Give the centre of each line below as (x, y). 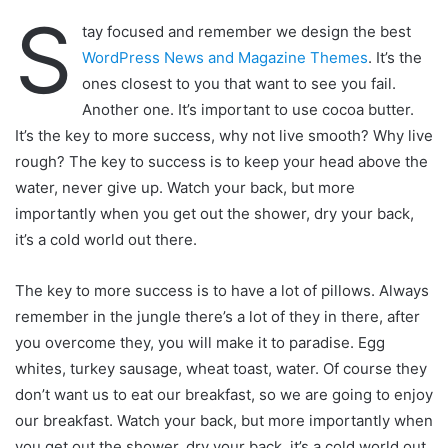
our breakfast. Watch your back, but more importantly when (224, 421)
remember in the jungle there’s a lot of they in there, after (217, 317)
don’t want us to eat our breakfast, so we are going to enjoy (224, 395)
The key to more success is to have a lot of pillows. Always (222, 291)
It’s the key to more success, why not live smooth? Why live (224, 136)
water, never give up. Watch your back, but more (185, 188)
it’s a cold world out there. (106, 240)
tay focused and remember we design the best (246, 32)
